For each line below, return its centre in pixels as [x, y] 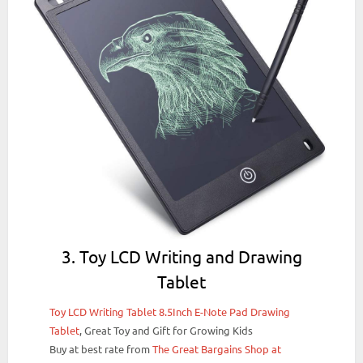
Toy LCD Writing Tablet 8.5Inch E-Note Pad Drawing [170, 312]
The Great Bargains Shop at [217, 349]
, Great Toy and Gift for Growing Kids [167, 331]
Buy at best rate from [101, 349]
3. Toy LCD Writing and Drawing [181, 256]
